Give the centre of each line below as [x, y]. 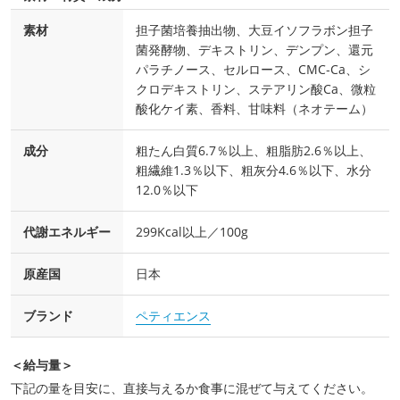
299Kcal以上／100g [192, 232]
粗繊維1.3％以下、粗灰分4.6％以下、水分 [254, 171]
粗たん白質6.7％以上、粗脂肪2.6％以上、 [254, 151]
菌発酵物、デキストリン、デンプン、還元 [254, 50]
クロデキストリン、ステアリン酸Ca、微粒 [256, 89]
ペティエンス [173, 316]
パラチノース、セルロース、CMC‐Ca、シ [253, 70]
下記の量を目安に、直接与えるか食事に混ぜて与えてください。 [192, 388]
